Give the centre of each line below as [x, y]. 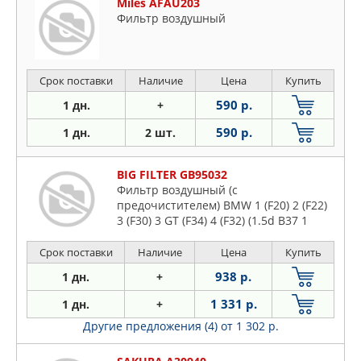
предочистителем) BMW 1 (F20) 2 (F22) [222, 205]
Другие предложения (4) [151, 326]
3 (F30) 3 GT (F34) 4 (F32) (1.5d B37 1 [212, 221]
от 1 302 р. [249, 326]
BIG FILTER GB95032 [172, 175]
